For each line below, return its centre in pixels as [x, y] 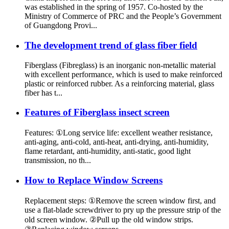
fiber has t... [43, 93]
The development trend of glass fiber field [111, 45]
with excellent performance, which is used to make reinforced [123, 74]
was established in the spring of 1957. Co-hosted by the [114, 7]
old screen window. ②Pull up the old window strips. [109, 219]
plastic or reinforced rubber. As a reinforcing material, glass [119, 83]
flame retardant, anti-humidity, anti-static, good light [108, 151]
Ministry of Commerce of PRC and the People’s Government [123, 16]
